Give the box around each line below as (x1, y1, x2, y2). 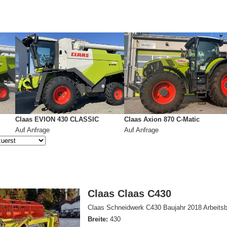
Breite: (88, 215, 108, 223)
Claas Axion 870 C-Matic (124, 116, 200, 123)
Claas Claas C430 (88, 188, 172, 199)
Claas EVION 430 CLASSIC (15, 116, 99, 123)
